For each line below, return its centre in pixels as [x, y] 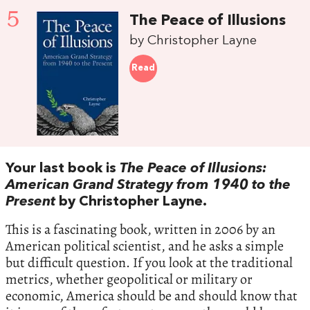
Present [30, 202]
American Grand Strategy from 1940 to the [148, 186]
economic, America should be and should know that [152, 296]
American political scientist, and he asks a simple [145, 246]
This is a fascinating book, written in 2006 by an [140, 230]
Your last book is [63, 169]
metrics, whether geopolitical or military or [129, 280]
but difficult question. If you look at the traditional [149, 263]
